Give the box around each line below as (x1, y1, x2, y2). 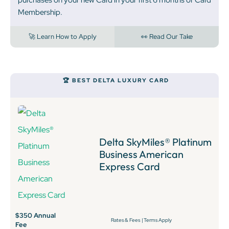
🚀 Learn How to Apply (28, 32, 97, 41)
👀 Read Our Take (141, 32, 193, 41)
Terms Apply (143, 216, 172, 223)
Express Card (99, 159, 161, 173)
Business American (99, 147, 184, 161)
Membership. (18, 7, 62, 17)
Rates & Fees (110, 216, 140, 223)
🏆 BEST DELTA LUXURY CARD (62, 76, 169, 84)
